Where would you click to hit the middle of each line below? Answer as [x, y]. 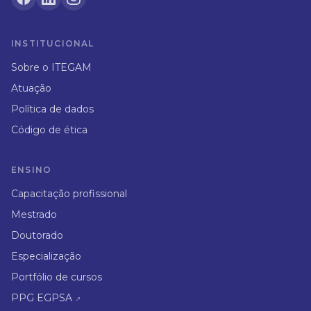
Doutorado [37, 235]
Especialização [46, 256]
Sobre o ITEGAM [51, 67]
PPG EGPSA [42, 298]
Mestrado [34, 215]
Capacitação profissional [69, 194]
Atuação [31, 88]
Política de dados [52, 109]
